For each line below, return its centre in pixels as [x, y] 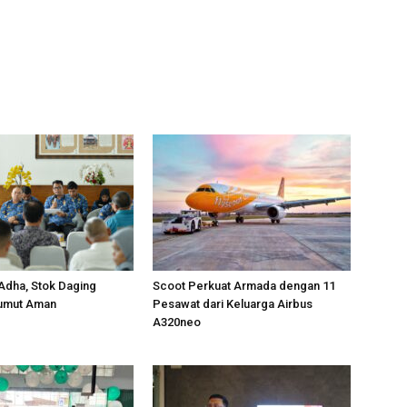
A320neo [177, 322]
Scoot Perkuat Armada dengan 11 [244, 286]
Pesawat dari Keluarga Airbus [233, 304]
